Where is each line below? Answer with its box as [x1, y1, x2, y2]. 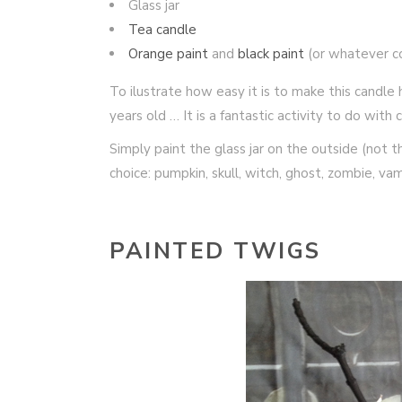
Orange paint [128, 45, 208, 63]
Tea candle [128, 21, 197, 39]
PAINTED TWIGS [109, 236, 321, 267]
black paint [238, 45, 304, 63]
